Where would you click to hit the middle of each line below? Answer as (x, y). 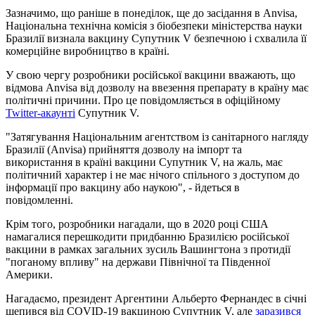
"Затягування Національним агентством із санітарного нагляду (157, 136)
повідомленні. (39, 200)
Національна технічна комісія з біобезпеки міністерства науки (154, 25)
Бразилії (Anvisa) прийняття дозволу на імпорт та (124, 149)
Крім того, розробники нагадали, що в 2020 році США (137, 224)
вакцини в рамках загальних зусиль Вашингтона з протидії (148, 249)
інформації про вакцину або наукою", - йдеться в (123, 187)
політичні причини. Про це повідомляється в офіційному (143, 100)
